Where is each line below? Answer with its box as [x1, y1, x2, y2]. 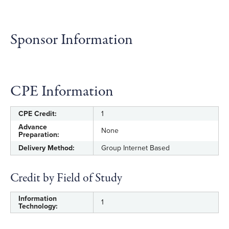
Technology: [18, 202, 58, 211]
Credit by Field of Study [10, 170, 122, 187]
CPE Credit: [18, 109, 57, 118]
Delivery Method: [18, 144, 75, 152]
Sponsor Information [10, 30, 133, 51]
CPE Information [10, 81, 113, 102]
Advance [18, 123, 47, 131]
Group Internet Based [101, 144, 170, 152]
